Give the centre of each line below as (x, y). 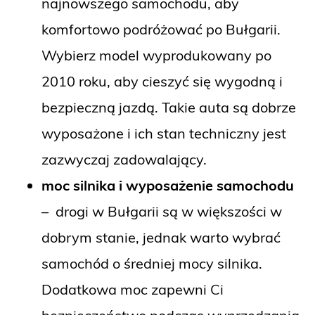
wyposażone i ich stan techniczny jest (164, 133)
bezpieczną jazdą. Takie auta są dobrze (169, 107)
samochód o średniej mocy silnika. (152, 263)
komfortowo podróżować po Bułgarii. (161, 29)
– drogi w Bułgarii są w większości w (162, 211)
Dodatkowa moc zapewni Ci (133, 289)
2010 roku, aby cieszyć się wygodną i (162, 81)
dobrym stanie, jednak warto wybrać (161, 237)
